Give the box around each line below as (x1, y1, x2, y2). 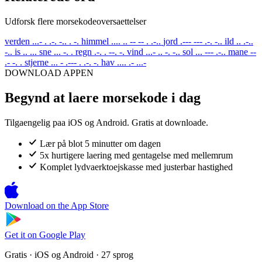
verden (5, 36, 30, 46)
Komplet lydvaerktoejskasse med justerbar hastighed (40, 161, 233, 172)
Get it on (5, 229, 37, 240)
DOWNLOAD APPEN (5, 67, 94, 78)
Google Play (39, 229, 85, 240)
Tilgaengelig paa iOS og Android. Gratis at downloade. (5, 117, 208, 127)
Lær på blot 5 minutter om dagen (40, 138, 161, 149)
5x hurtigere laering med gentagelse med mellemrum (40, 150, 233, 160)
